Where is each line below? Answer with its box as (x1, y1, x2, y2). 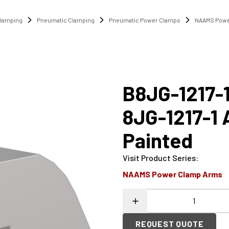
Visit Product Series (123, 153, 196, 163)
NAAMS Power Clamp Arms (123, 169, 222, 179)
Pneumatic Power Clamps (109, 16, 180, 24)
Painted (123, 128, 193, 152)
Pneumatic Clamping (37, 16, 95, 24)
